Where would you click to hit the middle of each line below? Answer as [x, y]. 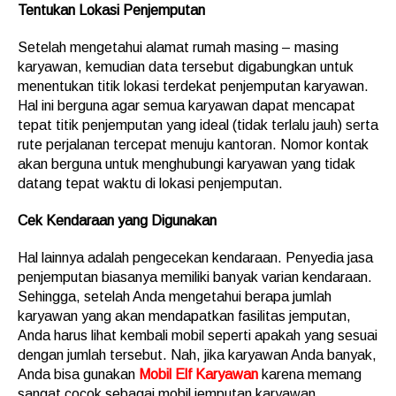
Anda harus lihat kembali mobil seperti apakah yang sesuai [198, 335]
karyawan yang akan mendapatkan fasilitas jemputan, [184, 316]
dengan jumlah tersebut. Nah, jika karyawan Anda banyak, [197, 355]
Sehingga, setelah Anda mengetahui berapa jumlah [175, 297]
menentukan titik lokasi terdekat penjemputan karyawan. [193, 86]
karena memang [310, 374]
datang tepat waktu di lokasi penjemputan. [150, 183]
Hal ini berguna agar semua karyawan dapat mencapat [187, 106]
